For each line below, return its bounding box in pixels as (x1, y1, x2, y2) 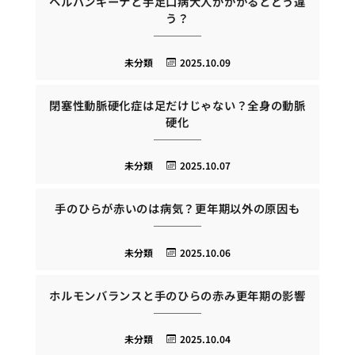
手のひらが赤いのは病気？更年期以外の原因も (55, 200, 300, 217)
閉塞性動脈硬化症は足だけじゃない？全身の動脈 (49, 96, 306, 113)
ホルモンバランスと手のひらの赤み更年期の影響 (49, 286, 306, 303)
